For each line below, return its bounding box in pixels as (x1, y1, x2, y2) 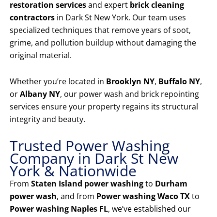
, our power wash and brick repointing (60, 89, 199, 100)
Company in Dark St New (10, 148, 178, 169)
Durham (155, 178, 187, 189)
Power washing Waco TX (96, 191, 190, 202)
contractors (10, 12, 55, 23)
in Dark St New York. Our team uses (55, 12, 186, 23)
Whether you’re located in (10, 76, 106, 87)
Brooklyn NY (106, 76, 155, 87)
